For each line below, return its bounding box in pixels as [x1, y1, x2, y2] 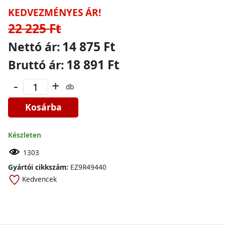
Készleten [8, 130, 41, 140]
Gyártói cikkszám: [8, 162, 68, 172]
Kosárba [25, 101, 62, 113]
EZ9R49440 [68, 162, 106, 172]
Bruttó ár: [8, 57, 64, 73]
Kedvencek [22, 174, 57, 184]
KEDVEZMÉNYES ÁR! [8, 6, 101, 19]
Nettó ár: [8, 39, 60, 55]
